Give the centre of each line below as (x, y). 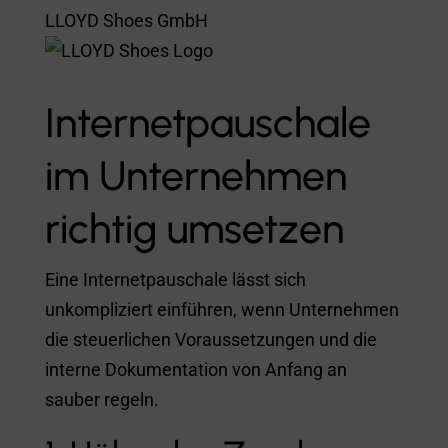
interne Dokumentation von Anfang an (195, 369)
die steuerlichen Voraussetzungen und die (210, 339)
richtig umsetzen (194, 228)
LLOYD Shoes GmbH (126, 20)
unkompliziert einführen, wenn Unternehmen (221, 309)
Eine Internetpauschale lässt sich (175, 279)
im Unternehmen (195, 175)
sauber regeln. (101, 399)
